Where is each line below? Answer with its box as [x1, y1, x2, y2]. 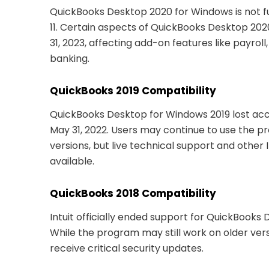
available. [50, 154, 94, 168]
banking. [50, 51, 89, 65]
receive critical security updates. [50, 241, 204, 255]
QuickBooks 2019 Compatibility [50, 83, 216, 98]
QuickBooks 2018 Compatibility [50, 186, 216, 201]
